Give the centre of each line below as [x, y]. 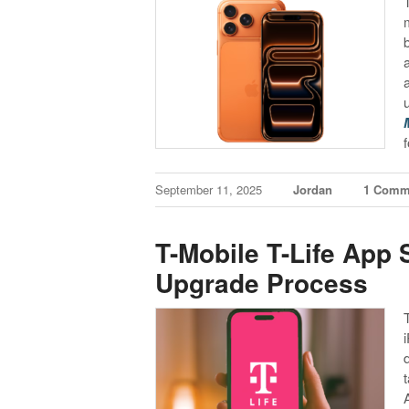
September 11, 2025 [211, 189]
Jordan [313, 189]
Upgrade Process [262, 283]
